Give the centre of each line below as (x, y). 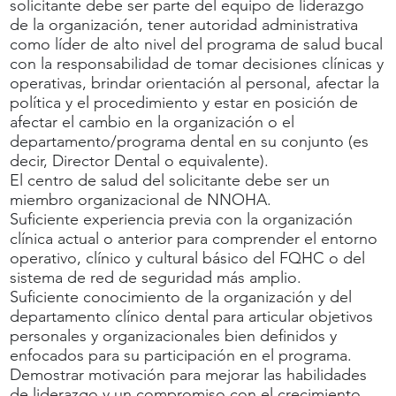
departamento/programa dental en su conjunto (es (190, 141)
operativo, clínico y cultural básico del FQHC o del (188, 258)
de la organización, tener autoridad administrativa (184, 24)
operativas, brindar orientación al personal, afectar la (195, 83)
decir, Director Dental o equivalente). (140, 160)
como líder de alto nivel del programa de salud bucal (197, 44)
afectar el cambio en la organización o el (152, 122)
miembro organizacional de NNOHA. (141, 199)
